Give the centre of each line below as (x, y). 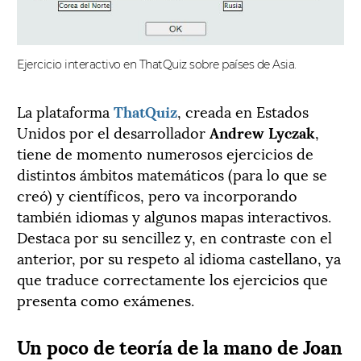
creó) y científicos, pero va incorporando (157, 195)
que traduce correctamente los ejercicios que (172, 279)
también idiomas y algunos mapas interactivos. (174, 216)
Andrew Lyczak (262, 132)
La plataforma (65, 111)
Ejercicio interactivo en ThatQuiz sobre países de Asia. (157, 65)
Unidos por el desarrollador (113, 132)
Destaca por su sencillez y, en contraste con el (174, 237)
